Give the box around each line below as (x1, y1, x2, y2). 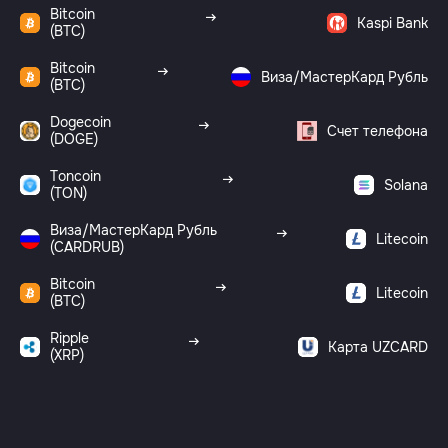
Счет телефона (327, 121, 428, 140)
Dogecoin (50, 113, 111, 131)
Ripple (50, 329, 89, 347)
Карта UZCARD (328, 337, 428, 356)
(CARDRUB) (50, 238, 124, 256)
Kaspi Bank (357, 13, 428, 32)
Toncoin (50, 167, 101, 185)
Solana (384, 175, 428, 194)
